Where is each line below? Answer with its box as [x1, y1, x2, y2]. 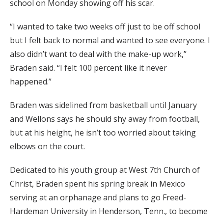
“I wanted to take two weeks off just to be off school [10, 21, 200, 32]
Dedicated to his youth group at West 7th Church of [10, 165, 200, 176]
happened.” [10, 76, 52, 87]
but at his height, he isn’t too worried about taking [10, 127, 196, 138]
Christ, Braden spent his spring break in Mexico [10, 178, 185, 190]
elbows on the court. [10, 141, 85, 152]
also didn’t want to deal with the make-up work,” [10, 49, 187, 60]
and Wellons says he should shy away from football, [10, 113, 200, 125]
